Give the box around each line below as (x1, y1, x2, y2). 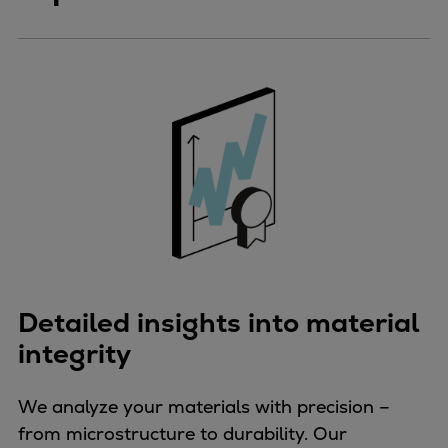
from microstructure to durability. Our (18, 421, 347, 445)
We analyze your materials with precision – (18, 394, 390, 418)
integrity (18, 335, 131, 371)
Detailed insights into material (18, 304, 419, 340)
